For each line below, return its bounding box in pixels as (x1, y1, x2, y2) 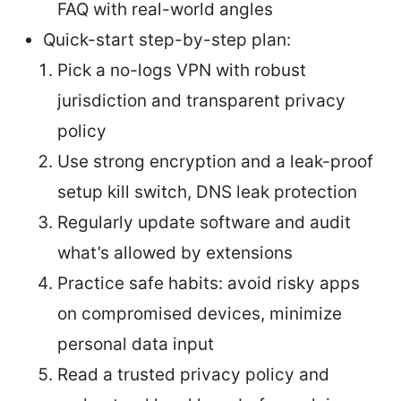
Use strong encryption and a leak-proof (57, 150, 373, 172)
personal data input (57, 333, 214, 354)
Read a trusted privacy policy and (57, 363, 329, 385)
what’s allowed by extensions (57, 242, 293, 263)
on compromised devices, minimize (57, 303, 342, 324)
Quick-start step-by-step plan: (43, 29, 291, 50)
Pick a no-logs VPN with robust (57, 59, 306, 81)
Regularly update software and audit (57, 211, 351, 233)
